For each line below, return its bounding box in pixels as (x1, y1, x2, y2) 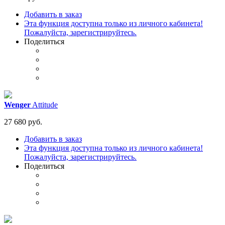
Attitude (31, 100, 58, 109)
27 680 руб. (4, 118, 42, 127)
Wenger (4, 100, 31, 109)
